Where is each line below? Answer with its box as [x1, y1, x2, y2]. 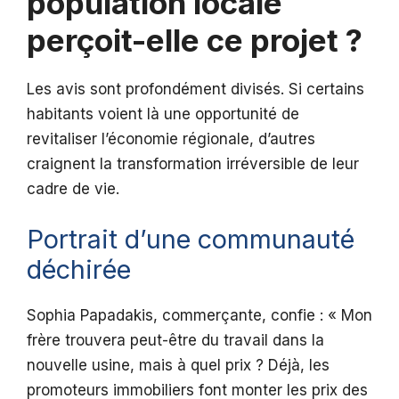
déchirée [27, 253, 131, 285]
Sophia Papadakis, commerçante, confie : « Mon [27, 305, 372, 324]
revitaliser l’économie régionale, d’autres [27, 130, 315, 149]
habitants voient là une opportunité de [27, 105, 299, 124]
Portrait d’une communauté [27, 223, 354, 255]
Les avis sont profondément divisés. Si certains [27, 80, 364, 99]
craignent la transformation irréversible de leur [27, 155, 359, 174]
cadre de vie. [27, 180, 119, 199]
